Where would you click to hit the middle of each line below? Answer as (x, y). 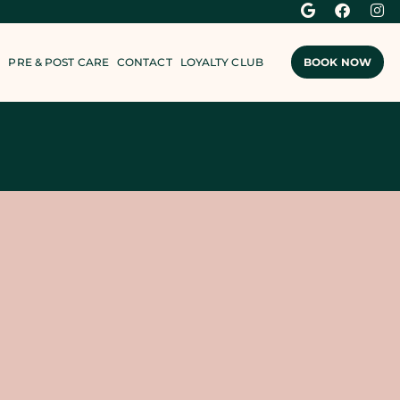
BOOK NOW (337, 62)
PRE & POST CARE (58, 62)
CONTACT (144, 62)
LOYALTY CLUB (221, 62)
